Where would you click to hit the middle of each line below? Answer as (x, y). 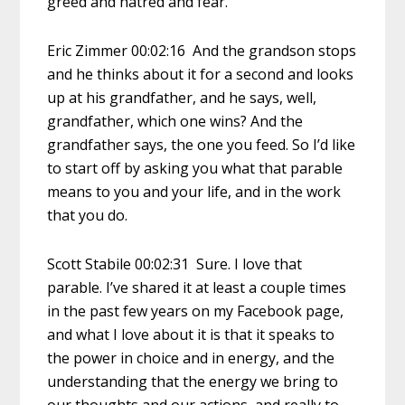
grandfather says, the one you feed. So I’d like (202, 144)
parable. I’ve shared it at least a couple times (197, 287)
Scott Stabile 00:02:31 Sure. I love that (175, 264)
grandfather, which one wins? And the (175, 121)
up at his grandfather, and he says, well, (182, 97)
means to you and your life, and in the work (194, 191)
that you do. (88, 215)
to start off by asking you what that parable (195, 168)
